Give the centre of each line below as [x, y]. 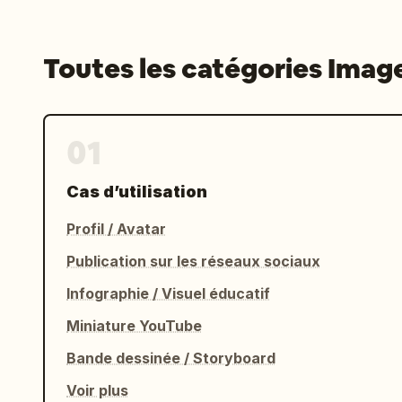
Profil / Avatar [116, 229]
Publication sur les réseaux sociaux [193, 261]
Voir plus [97, 390]
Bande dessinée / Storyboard [171, 358]
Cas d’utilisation [137, 192]
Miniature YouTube [134, 326]
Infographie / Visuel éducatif [168, 293]
